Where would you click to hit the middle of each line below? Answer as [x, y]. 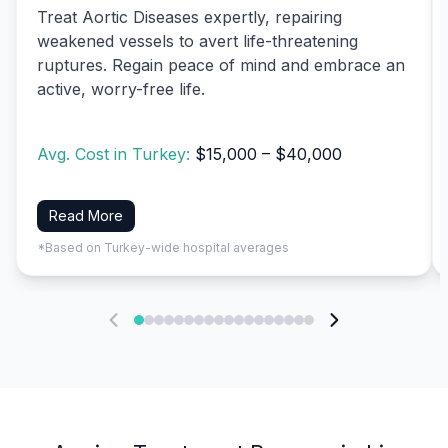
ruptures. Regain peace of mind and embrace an [221, 64]
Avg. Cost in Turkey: [116, 154]
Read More [86, 215]
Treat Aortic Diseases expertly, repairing [189, 16]
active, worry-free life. [121, 88]
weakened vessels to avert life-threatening [197, 40]
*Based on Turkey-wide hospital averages [163, 247]
